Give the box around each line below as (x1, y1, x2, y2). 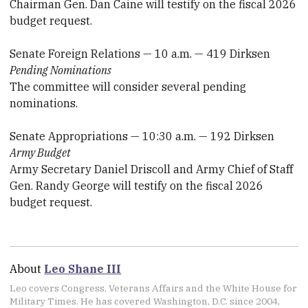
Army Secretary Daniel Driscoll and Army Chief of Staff (10, 162, 294, 176)
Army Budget (10, 145, 71, 159)
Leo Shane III (44, 261, 122, 276)
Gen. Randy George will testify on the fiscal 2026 (10, 178, 264, 192)
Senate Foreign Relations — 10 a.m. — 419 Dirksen (10, 46, 271, 60)
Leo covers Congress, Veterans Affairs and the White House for (10, 281, 298, 294)
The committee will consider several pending (10, 79, 247, 93)
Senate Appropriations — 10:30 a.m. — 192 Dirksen (10, 129, 275, 143)
